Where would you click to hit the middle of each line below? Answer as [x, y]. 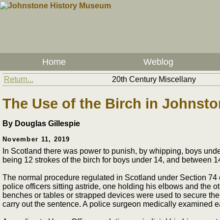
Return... [19, 79]
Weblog [158, 62]
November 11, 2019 [36, 139]
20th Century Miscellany [154, 79]
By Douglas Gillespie [41, 124]
